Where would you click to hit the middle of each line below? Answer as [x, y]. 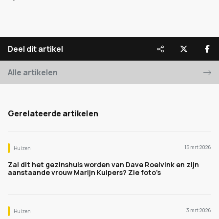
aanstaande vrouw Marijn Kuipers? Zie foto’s [84, 172]
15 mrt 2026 [198, 147]
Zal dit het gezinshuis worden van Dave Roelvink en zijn [103, 164]
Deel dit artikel [35, 49]
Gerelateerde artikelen [53, 113]
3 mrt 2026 [199, 210]
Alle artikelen [33, 72]
